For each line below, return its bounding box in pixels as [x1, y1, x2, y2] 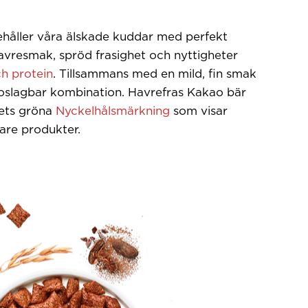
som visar [170, 104, 228, 118]
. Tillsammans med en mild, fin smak [53, 67, 256, 80]
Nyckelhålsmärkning [56, 104, 170, 118]
